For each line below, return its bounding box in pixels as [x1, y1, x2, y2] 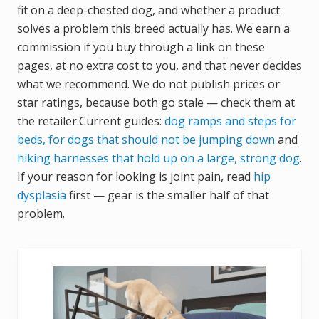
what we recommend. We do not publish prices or [17, 76, 280, 93]
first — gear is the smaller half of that [66, 187, 269, 204]
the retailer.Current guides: [17, 113, 164, 130]
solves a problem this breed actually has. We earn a [17, 21, 290, 37]
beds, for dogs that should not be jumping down [17, 132, 275, 148]
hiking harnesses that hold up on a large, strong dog [17, 150, 300, 167]
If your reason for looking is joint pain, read [17, 169, 253, 185]
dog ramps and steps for [164, 113, 296, 130]
